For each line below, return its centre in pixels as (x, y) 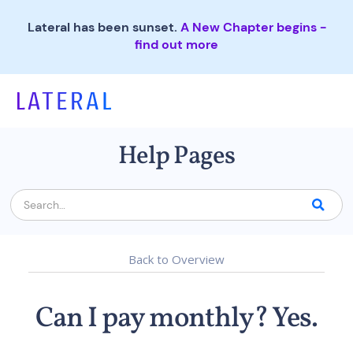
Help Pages (176, 157)
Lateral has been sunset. (104, 27)
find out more (176, 45)
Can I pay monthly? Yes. (176, 319)
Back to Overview (176, 259)
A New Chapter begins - (253, 27)
